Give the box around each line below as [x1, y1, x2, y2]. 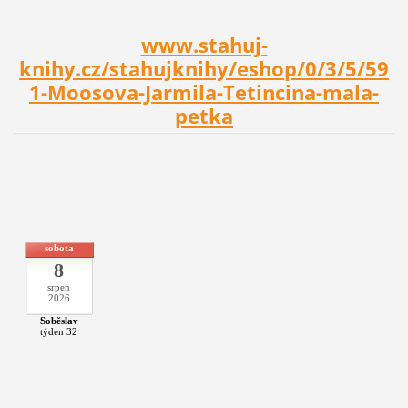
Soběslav [39, 315, 78, 327]
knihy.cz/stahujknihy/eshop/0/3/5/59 [19, 55, 389, 84]
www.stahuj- [140, 31, 268, 60]
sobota [44, 241, 74, 253]
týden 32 [40, 326, 78, 338]
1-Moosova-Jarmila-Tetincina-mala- [29, 78, 379, 107]
